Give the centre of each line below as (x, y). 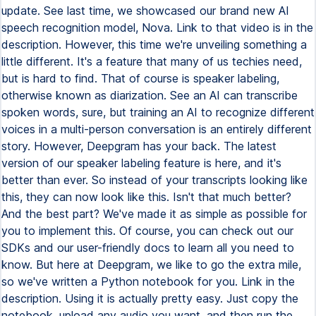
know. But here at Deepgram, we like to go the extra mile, (151, 265)
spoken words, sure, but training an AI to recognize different (158, 112)
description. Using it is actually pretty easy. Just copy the (150, 298)
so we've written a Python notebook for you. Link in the (148, 281)
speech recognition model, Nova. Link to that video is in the (157, 28)
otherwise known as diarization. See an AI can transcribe (150, 95)
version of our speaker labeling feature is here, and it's (141, 163)
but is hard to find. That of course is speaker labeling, (140, 78)
